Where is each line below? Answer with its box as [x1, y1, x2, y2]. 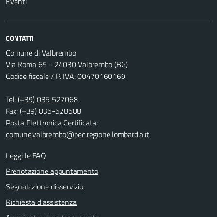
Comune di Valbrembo [6, 46, 76, 59]
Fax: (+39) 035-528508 [6, 105, 81, 117]
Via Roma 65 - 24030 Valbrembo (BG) [6, 58, 128, 70]
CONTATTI [6, 32, 34, 43]
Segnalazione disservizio [6, 180, 83, 192]
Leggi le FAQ [6, 149, 46, 161]
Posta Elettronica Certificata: [6, 116, 98, 128]
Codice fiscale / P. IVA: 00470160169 [6, 70, 125, 82]
